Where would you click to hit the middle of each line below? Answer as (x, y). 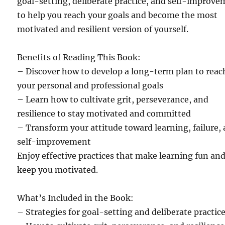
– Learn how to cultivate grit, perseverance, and (113, 99)
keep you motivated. (58, 170)
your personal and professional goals (90, 85)
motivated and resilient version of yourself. (103, 29)
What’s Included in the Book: (76, 198)
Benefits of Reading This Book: (79, 57)
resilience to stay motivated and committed (104, 113)
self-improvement (54, 141)
